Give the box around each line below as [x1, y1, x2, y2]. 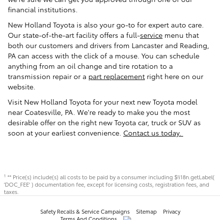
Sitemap [136, 207, 157, 216]
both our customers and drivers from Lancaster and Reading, [8, 40, 209, 51]
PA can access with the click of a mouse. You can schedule [8, 51, 199, 61]
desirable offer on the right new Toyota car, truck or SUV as [8, 117, 201, 128]
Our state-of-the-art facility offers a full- [8, 30, 140, 40]
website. [8, 82, 35, 92]
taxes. [4, 188, 19, 196]
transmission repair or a [8, 71, 88, 82]
